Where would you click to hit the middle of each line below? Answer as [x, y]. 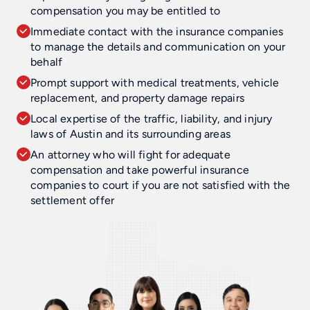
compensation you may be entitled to [125, 10]
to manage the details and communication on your [158, 46]
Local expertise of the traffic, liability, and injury [152, 118]
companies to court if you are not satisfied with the [161, 185]
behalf [47, 62]
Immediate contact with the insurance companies [157, 31]
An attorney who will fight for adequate [130, 154]
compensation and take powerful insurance [140, 170]
